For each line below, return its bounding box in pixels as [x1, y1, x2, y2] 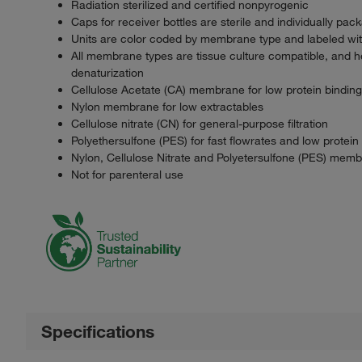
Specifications [41, 320, 155, 342]
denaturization [71, 65, 144, 80]
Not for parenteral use [71, 166, 183, 182]
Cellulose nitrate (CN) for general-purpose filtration [71, 116, 328, 131]
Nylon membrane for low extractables [71, 99, 263, 114]
